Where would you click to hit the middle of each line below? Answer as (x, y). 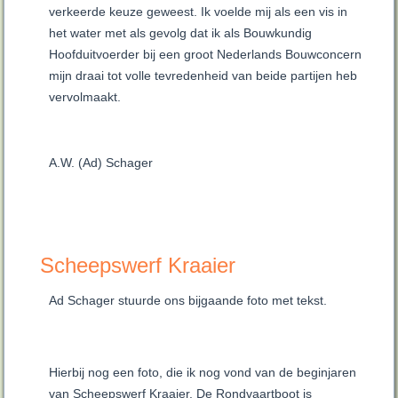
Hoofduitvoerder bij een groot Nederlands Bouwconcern (206, 55)
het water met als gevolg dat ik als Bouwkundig (181, 33)
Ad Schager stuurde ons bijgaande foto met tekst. (188, 301)
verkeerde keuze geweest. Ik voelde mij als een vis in (199, 12)
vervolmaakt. (85, 97)
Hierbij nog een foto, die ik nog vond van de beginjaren (203, 373)
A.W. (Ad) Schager (101, 163)
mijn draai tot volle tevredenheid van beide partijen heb (203, 76)
